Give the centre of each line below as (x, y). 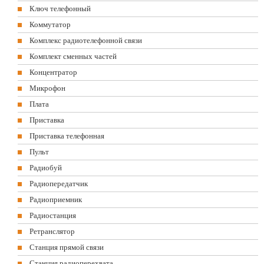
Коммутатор (50, 24)
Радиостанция (53, 215)
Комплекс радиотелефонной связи (86, 40)
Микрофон (47, 88)
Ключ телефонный (60, 9)
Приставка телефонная (67, 136)
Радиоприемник (56, 199)
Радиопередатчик (59, 184)
